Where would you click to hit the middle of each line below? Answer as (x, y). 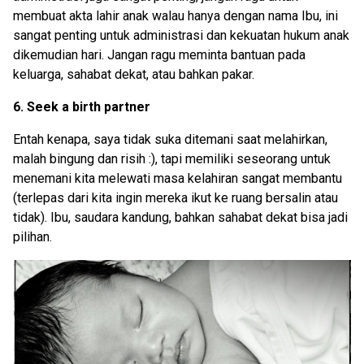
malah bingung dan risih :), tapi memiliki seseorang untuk (172, 159)
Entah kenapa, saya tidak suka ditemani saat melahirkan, (170, 140)
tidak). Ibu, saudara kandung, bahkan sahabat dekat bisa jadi (180, 218)
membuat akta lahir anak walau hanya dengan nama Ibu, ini (175, 16)
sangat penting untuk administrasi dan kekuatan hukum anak (181, 36)
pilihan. (32, 237)
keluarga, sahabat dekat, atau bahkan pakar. (134, 75)
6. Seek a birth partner (82, 107)
